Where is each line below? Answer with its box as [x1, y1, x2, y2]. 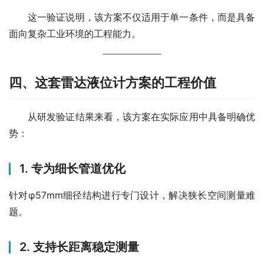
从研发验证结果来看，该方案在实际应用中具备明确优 [9, 111, 255, 123]
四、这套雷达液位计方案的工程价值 [9, 75, 216, 91]
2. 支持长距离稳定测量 [19, 240, 139, 255]
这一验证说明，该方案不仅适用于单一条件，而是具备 [9, 11, 255, 24]
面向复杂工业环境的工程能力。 [9, 28, 141, 40]
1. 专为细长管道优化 [19, 161, 126, 176]
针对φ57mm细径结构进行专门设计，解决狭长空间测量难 [9, 189, 255, 202]
